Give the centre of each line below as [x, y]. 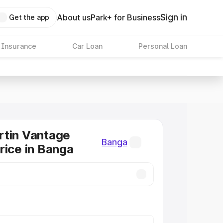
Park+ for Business [126, 17]
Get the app [29, 17]
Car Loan [87, 46]
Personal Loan [163, 46]
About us [74, 17]
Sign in [174, 17]
